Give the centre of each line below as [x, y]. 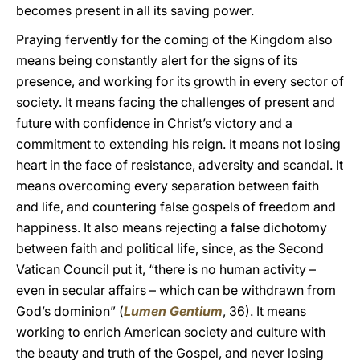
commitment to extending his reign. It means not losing [178, 144]
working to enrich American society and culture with [171, 332]
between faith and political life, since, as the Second [170, 248]
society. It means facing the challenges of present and [176, 102]
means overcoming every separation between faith [168, 186]
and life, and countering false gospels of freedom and [176, 207]
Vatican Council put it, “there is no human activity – [166, 269]
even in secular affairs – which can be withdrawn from [176, 290]
